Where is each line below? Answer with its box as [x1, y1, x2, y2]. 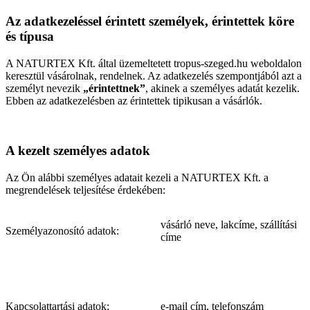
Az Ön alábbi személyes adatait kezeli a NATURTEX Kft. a [6, 172, 268, 184]
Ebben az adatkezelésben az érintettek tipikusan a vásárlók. [6, 94, 262, 107]
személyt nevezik [6, 82, 83, 94]
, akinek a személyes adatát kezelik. [145, 82, 300, 94]
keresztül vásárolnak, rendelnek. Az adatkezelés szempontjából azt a [6, 69, 302, 82]
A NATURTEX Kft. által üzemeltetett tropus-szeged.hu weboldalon [6, 57, 302, 69]
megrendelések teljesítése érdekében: [6, 184, 165, 197]
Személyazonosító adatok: [6, 225, 119, 237]
